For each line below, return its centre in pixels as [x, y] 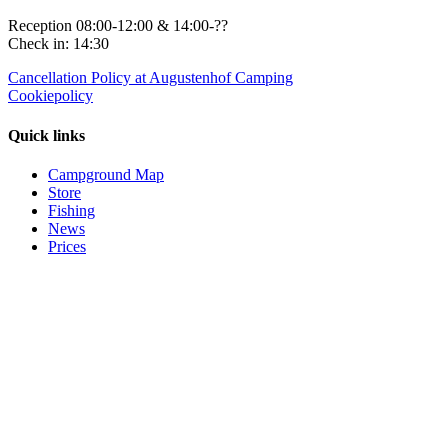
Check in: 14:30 [58, 44]
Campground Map [106, 174]
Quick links [46, 135]
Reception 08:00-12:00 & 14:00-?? [118, 26]
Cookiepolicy [50, 96]
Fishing [71, 210]
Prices [67, 246]
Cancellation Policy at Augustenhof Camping [150, 78]
